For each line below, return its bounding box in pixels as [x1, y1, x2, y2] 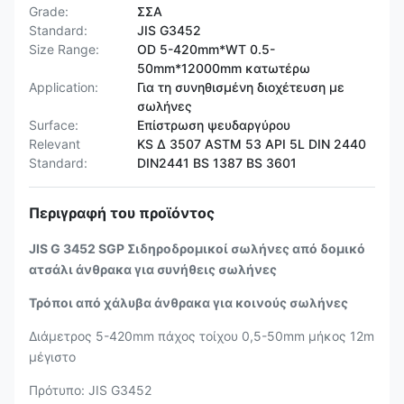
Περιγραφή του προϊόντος [29, 204, 215, 222]
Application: [29, 79, 98, 95]
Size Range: [29, 41, 99, 57]
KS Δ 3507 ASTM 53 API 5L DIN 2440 [137, 136, 366, 151]
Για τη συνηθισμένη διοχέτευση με [137, 79, 344, 95]
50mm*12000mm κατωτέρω [137, 60, 310, 76]
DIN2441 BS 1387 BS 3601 [137, 155, 297, 170]
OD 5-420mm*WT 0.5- [137, 41, 275, 57]
